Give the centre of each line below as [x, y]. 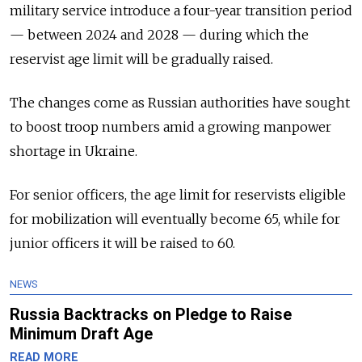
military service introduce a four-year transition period [181, 10]
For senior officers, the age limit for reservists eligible [178, 194]
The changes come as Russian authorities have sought [180, 102]
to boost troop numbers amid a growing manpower [170, 126]
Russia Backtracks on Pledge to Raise [151, 314]
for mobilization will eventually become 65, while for [175, 219]
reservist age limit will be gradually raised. [141, 59]
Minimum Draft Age [81, 333]
